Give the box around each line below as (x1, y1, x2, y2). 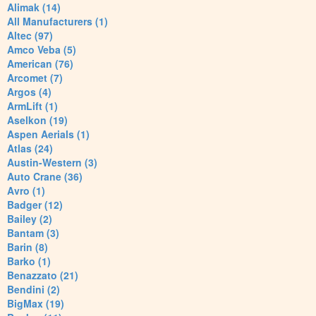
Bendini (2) (7, 282, 60, 297)
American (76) (7, 56, 73, 71)
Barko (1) (7, 254, 51, 269)
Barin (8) (7, 240, 48, 255)
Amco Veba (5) (7, 42, 76, 57)
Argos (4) (7, 85, 51, 99)
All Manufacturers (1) (7, 14, 108, 29)
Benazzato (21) (7, 268, 78, 283)
